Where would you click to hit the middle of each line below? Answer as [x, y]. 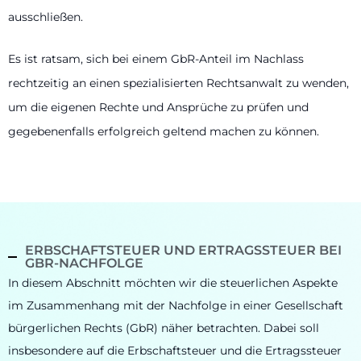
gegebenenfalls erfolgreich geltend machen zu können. [164, 132]
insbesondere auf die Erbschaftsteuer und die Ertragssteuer [175, 350]
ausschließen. [46, 17]
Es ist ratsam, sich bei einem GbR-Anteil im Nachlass [156, 59]
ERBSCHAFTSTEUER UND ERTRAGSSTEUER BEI [184, 250]
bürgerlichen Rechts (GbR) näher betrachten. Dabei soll [164, 328]
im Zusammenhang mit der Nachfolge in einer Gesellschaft [176, 305]
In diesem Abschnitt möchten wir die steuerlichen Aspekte [173, 282]
